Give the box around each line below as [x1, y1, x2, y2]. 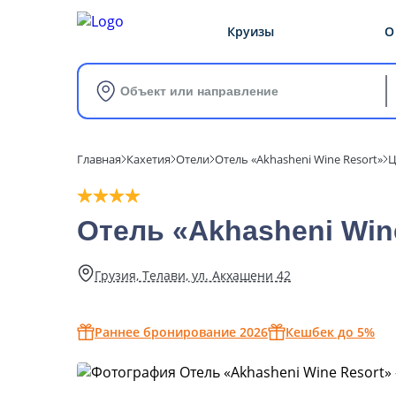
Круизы [227, 22, 274, 40]
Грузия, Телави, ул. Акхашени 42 [95, 266, 291, 284]
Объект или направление [120, 84, 278, 98]
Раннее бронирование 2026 [95, 324, 268, 340]
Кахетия [126, 151, 171, 167]
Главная [77, 151, 121, 167]
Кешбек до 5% [286, 324, 375, 340]
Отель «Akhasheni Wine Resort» [215, 151, 383, 167]
